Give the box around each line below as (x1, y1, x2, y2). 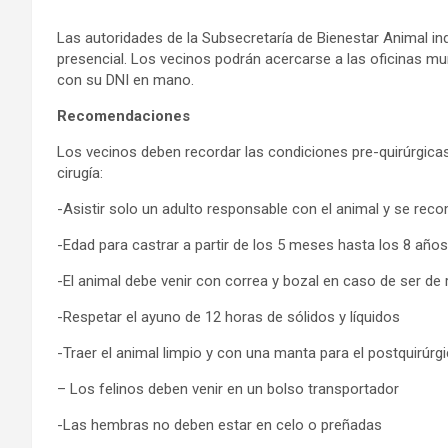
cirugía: (57, 163, 103, 182)
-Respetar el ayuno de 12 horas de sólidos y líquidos (57, 307, 400, 326)
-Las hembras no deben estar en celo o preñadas (57, 415, 382, 434)
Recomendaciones (57, 106, 198, 125)
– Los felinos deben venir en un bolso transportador (57, 379, 399, 398)
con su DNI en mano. (57, 70, 194, 89)
